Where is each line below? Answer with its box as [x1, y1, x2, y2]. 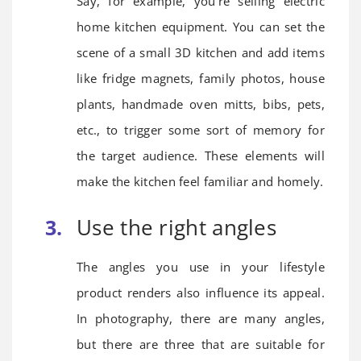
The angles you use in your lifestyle [77, 259, 325, 276]
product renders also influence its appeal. [77, 284, 325, 301]
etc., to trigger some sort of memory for [77, 122, 325, 139]
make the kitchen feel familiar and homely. [77, 173, 324, 190]
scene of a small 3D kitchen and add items [77, 44, 325, 61]
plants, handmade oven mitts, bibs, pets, [77, 96, 325, 113]
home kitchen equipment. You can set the [77, 19, 325, 35]
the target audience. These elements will [77, 147, 325, 164]
